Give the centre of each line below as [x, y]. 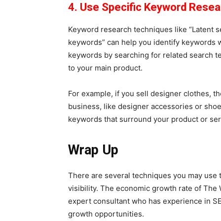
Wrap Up [93, 150]
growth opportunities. [106, 214]
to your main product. [106, 68]
